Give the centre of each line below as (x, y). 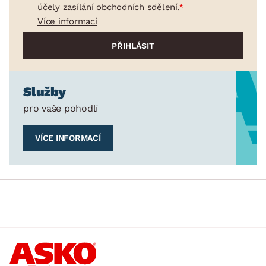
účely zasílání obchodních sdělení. (108, 7)
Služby (45, 91)
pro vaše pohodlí (61, 108)
